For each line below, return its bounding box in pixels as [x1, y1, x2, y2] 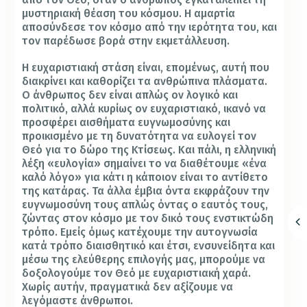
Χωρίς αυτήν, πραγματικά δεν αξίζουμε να [22, 280, 234, 294]
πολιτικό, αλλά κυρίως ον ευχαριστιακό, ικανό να [22, 102, 267, 116]
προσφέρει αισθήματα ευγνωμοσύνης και [22, 116, 231, 130]
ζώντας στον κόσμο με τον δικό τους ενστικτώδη [22, 212, 274, 225]
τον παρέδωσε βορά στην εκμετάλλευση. [22, 34, 230, 48]
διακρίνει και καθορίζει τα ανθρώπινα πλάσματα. [22, 75, 268, 88]
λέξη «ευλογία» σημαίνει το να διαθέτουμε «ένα [22, 157, 267, 171]
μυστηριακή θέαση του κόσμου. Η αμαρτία [22, 7, 236, 21]
